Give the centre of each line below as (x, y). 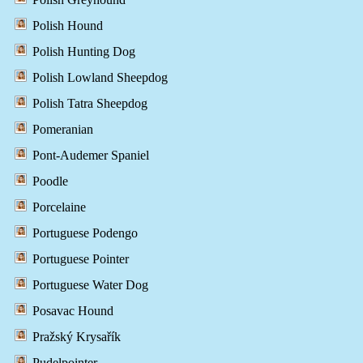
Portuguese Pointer (81, 259)
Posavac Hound (73, 311)
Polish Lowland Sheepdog (100, 78)
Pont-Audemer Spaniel (91, 156)
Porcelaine (59, 207)
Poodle (50, 181)
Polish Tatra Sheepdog (90, 104)
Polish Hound (68, 26)
